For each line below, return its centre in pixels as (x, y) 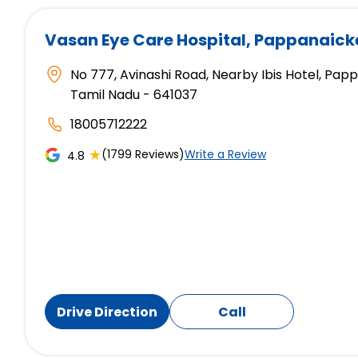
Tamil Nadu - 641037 (134, 95)
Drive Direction (107, 312)
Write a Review (225, 155)
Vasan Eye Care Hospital (145, 40)
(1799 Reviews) (143, 155)
